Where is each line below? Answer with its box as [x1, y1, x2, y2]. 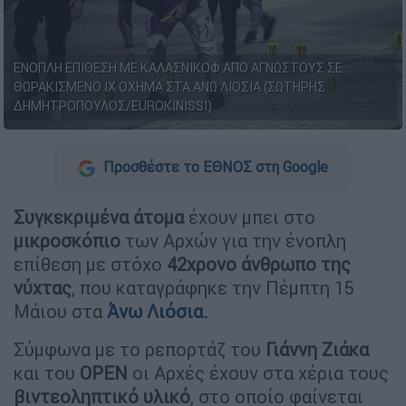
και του [14, 361, 80, 384]
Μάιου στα [14, 299, 102, 323]
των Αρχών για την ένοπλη [121, 228, 346, 252]
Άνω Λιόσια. [102, 299, 208, 323]
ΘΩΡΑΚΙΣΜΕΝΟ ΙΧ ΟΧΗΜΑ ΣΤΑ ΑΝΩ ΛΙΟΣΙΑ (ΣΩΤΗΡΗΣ [14, 79, 325, 96]
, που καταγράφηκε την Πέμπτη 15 [72, 275, 354, 299]
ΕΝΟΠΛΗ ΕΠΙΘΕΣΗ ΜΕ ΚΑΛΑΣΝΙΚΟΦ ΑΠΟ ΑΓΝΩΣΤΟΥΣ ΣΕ [14, 60, 343, 77]
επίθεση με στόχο [14, 252, 162, 275]
